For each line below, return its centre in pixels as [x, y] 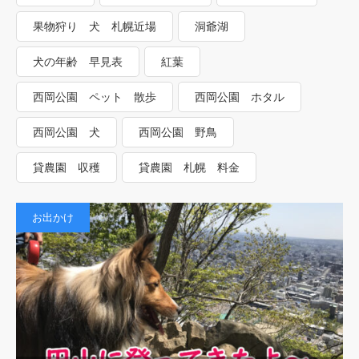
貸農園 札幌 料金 [189, 167]
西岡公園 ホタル [240, 97]
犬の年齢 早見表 [78, 61]
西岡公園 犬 [67, 132]
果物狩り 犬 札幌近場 [95, 26]
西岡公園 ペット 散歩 [95, 97]
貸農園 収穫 [67, 167]
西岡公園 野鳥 [178, 132]
